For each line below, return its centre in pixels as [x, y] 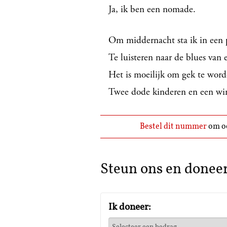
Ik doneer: [130, 208]
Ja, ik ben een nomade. [152, 9]
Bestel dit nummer [174, 127]
